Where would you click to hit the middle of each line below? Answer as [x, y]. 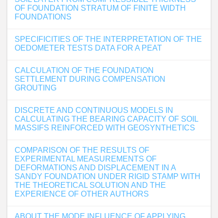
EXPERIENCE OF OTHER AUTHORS [82, 194]
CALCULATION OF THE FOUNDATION [84, 70]
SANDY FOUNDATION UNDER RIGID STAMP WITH [108, 176]
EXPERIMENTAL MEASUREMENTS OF [86, 159]
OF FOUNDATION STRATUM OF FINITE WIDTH [100, 8]
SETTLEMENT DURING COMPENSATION [90, 79]
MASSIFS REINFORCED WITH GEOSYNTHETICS [105, 128]
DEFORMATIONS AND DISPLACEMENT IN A [95, 168]
